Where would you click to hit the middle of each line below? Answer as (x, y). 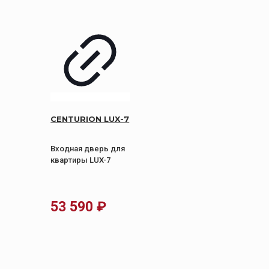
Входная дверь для (88, 148)
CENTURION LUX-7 (90, 119)
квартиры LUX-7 (81, 160)
